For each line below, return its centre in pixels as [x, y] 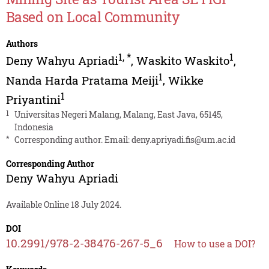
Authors [22, 44]
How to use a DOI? [214, 244]
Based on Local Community [92, 17]
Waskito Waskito [183, 61]
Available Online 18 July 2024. [63, 205]
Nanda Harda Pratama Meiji [82, 80]
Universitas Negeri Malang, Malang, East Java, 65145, [118, 115]
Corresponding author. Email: [73, 140]
